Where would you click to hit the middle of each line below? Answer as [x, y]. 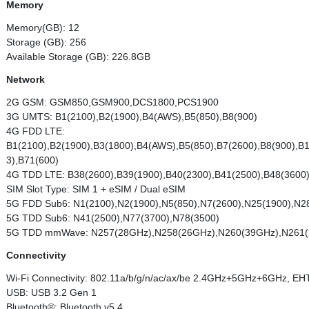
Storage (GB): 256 [46, 42]
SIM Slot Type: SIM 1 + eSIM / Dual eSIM [96, 189]
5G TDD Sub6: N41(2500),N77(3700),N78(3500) [113, 218]
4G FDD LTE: [36, 131]
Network [26, 79]
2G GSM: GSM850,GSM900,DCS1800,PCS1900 [112, 102]
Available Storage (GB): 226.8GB [78, 57]
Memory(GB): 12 [43, 28]
